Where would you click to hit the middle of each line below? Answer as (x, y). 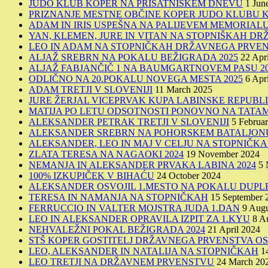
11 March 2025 (184, 89)
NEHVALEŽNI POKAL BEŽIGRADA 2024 (117, 229)
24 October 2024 (189, 175)
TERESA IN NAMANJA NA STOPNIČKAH (118, 197)
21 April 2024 (234, 229)
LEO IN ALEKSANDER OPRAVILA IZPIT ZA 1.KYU (139, 218)
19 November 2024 (223, 154)
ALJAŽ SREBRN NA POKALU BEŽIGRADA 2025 (133, 57)
